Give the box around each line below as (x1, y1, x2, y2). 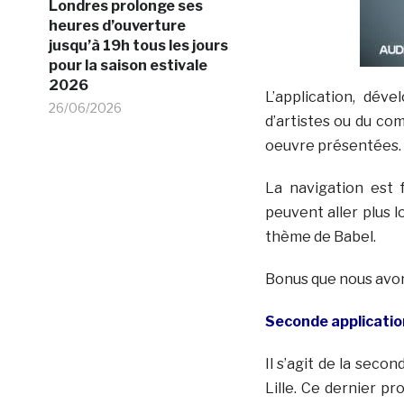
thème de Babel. (264, 227, 376, 245)
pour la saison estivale (48, 57, 207, 74)
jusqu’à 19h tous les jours (48, 37, 228, 54)
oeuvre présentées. (264, 136, 401, 154)
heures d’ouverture (48, 17, 186, 34)
